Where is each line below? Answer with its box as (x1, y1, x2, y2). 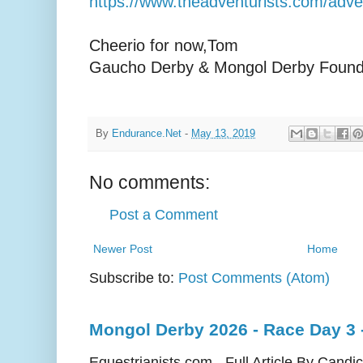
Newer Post (93, 242, 152, 256)
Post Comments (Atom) (178, 270, 330, 287)
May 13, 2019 (191, 127, 255, 139)
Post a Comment (109, 207, 218, 224)
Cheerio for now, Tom (89, 36, 238, 55)
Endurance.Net (112, 127, 181, 139)
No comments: (89, 172, 210, 194)
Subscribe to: (89, 270, 178, 287)
